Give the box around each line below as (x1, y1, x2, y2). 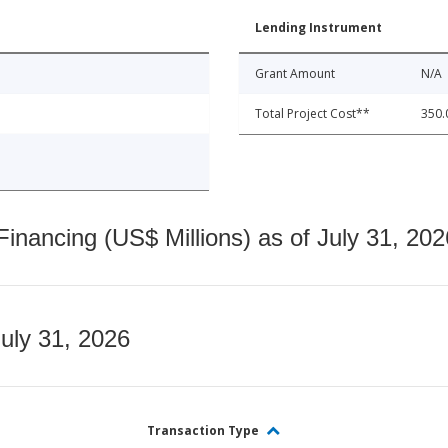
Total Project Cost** (255, 105, 370, 123)
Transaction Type (147, 422, 262, 440)
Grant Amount (255, 65, 335, 83)
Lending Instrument (255, 19, 382, 37)
